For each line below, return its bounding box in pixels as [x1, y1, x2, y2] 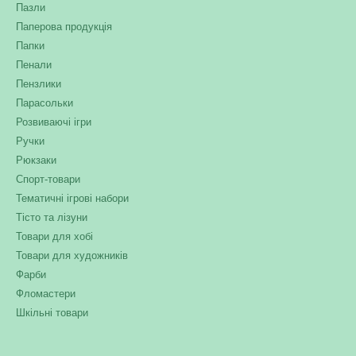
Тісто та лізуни [16, 211, 87, 223]
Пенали [16, 59, 52, 71]
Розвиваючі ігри [16, 116, 91, 128]
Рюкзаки [16, 154, 56, 166]
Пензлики [16, 78, 61, 90]
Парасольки [16, 97, 73, 109]
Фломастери [16, 288, 75, 300]
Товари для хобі [16, 230, 93, 242]
